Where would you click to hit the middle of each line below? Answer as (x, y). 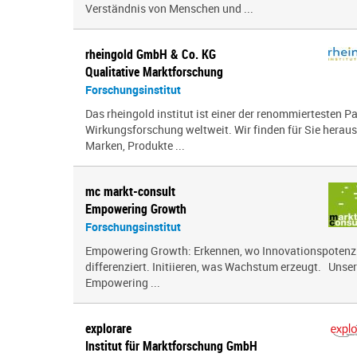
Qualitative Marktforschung (154, 72)
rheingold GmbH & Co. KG (151, 54)
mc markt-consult (130, 191)
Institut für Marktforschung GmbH (171, 346)
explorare (108, 328)
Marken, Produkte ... (135, 145)
